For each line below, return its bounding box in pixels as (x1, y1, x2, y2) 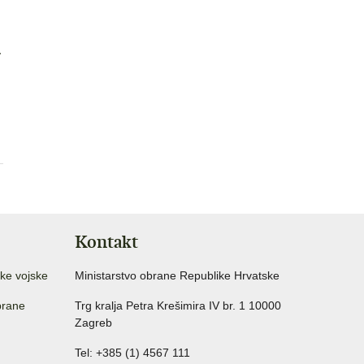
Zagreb (75, 315, 112, 329)
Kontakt (75, 230, 138, 253)
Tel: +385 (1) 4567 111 (75, 345, 190, 359)
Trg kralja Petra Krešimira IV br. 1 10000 (75, 298, 281, 312)
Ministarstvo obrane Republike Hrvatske (75, 268, 279, 282)
